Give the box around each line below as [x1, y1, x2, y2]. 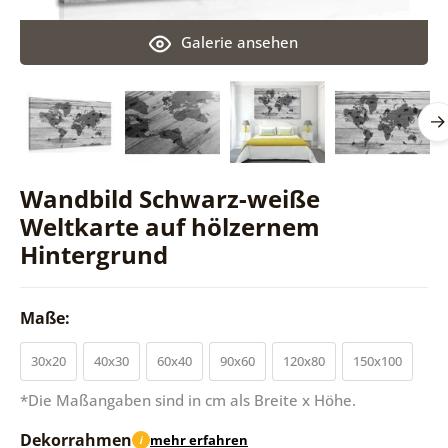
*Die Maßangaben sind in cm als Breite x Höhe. [19, 389, 356, 410]
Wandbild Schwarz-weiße [19, 181, 320, 215]
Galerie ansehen [181, 31, 299, 52]
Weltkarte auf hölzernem [19, 209, 320, 243]
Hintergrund [19, 237, 168, 271]
